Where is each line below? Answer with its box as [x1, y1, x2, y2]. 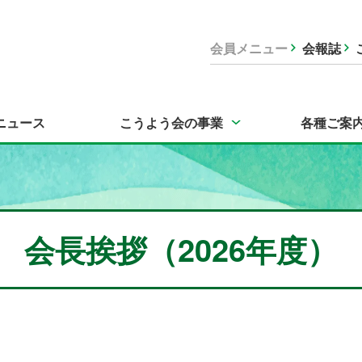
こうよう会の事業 [120, 112, 223, 132]
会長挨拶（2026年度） [24, 227, 338, 271]
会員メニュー [210, 38, 288, 57]
